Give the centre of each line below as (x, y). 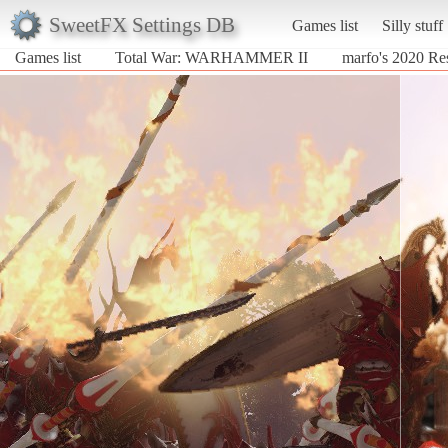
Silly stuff (412, 25)
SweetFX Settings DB (141, 24)
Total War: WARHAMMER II (211, 57)
